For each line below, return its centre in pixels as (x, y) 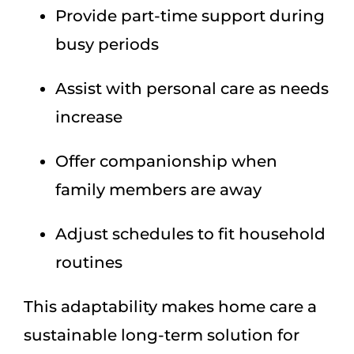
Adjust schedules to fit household (190, 233)
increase (89, 117)
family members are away (158, 189)
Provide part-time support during (190, 15)
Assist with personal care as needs (192, 88)
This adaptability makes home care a (170, 306)
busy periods (107, 44)
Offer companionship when (166, 161)
